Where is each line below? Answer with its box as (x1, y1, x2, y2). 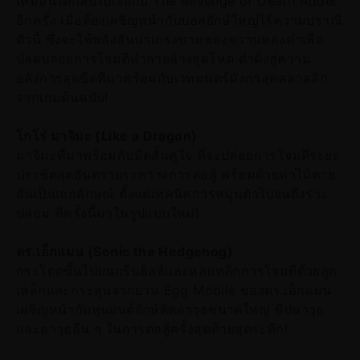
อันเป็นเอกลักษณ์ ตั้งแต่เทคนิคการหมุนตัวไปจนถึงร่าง (16, 185, 328, 202)
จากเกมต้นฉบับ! (16, 88, 108, 105)
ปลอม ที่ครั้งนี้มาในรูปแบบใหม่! (16, 204, 199, 221)
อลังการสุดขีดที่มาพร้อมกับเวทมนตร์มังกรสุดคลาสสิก (16, 69, 329, 86)
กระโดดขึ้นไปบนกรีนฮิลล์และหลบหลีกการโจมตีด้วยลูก (16, 262, 337, 279)
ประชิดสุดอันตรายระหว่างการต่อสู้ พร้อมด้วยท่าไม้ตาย (16, 166, 335, 182)
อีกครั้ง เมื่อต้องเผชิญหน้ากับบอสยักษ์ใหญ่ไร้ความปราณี (16, 11, 342, 28)
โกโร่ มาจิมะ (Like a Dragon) (16, 127, 198, 144)
